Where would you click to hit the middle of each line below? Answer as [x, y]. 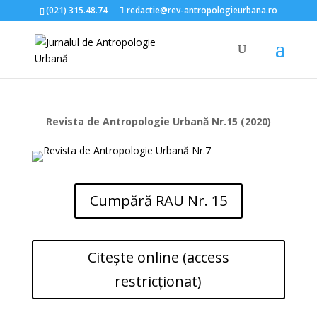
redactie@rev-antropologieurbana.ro [202, 10]
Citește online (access [158, 257]
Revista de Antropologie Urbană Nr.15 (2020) [158, 121]
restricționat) [158, 281]
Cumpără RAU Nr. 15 [158, 201]
